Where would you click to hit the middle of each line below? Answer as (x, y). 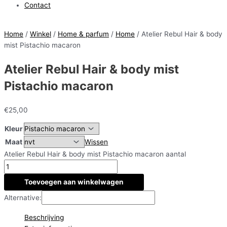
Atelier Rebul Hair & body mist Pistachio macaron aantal (95, 154)
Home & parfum (83, 34)
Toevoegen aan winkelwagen (74, 182)
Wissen (97, 142)
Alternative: (23, 198)
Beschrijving (44, 218)
